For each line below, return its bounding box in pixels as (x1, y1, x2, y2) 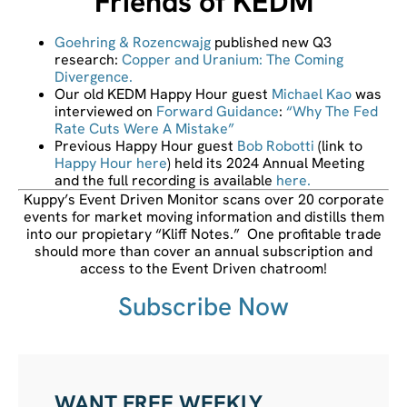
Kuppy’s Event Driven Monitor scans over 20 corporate (23, 189, 384, 209)
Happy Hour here (55, 153, 167, 173)
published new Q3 (211, 32, 332, 52)
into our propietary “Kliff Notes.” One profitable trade (25, 223, 382, 243)
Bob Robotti (237, 135, 314, 155)
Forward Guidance (156, 101, 279, 121)
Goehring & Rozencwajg (55, 32, 211, 52)
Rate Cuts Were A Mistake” (55, 118, 234, 138)
